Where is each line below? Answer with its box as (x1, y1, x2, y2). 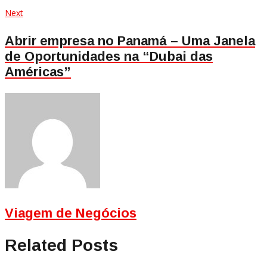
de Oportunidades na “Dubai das (5, 49, 213, 64)
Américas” (5, 64, 71, 80)
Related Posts (5, 236, 118, 255)
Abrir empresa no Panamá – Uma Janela (5, 33, 255, 49)
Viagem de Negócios (5, 206, 136, 221)
